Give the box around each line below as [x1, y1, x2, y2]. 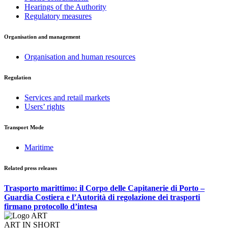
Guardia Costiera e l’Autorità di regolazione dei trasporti [4, 193, 200, 202]
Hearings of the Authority [24, 3, 106, 12]
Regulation [4, 74, 31, 81]
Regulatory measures [24, 12, 92, 21]
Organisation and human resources [24, 52, 135, 62]
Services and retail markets [24, 93, 110, 102]
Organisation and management [4, 34, 80, 40]
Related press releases [4, 165, 57, 172]
